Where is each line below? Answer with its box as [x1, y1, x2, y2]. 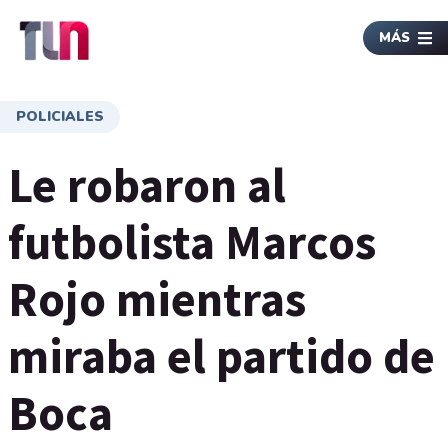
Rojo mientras [8, 269, 306, 329]
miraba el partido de [8, 326, 435, 386]
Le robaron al [8, 155, 286, 215]
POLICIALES [16, 107, 104, 126]
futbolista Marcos [8, 212, 376, 272]
